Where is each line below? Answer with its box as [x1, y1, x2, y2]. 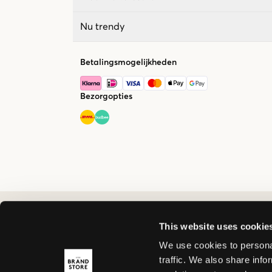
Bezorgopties [80, 92, 132, 101]
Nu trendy [80, 21, 124, 32]
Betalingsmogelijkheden [80, 58, 177, 67]
